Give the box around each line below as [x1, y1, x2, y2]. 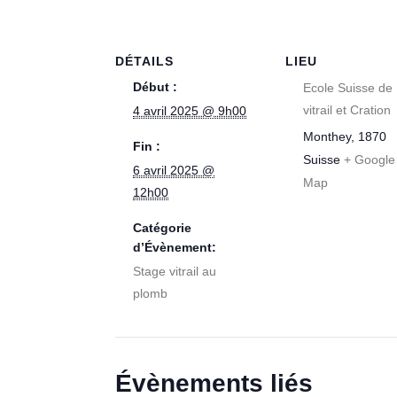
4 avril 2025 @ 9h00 [133, 104, 247, 118]
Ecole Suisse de [303, 81, 393, 95]
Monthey [303, 129, 352, 144]
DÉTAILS [115, 54, 175, 68]
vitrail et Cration [303, 103, 392, 117]
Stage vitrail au [133, 264, 217, 278]
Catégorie [133, 221, 192, 235]
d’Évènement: [133, 240, 217, 254]
